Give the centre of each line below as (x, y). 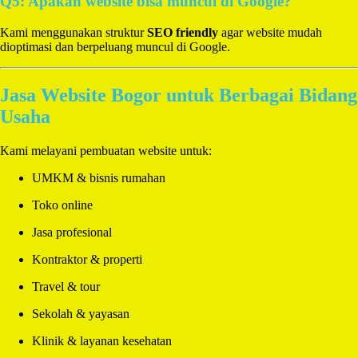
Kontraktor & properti (87, 259)
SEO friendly (183, 32)
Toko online (62, 205)
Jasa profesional (72, 232)
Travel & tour (66, 286)
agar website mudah (270, 32)
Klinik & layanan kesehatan (102, 340)
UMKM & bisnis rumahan (99, 177)
